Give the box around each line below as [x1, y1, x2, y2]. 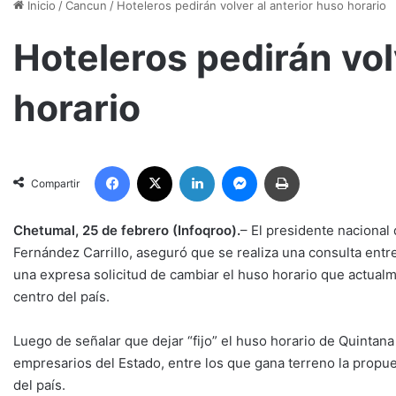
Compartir [31, 176, 80, 190]
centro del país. [13, 287, 110, 305]
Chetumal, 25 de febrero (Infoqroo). [13, 221, 240, 239]
